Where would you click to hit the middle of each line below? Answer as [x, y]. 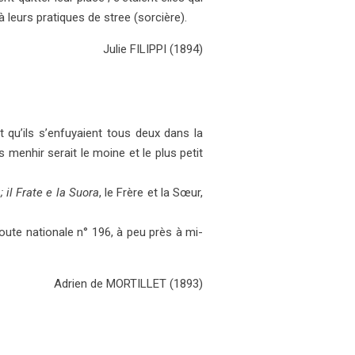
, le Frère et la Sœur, [151, 192]
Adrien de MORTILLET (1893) [128, 283]
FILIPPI [150, 50]
